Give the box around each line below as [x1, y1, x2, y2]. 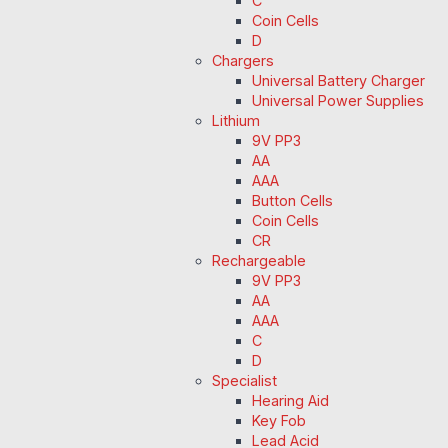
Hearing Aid [252, 392, 329, 410]
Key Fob [252, 412, 306, 430]
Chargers [212, 52, 274, 70]
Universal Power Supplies [252, 92, 424, 110]
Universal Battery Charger [252, 72, 425, 90]
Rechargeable [212, 252, 306, 270]
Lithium [212, 112, 260, 130]
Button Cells [252, 192, 333, 210]
